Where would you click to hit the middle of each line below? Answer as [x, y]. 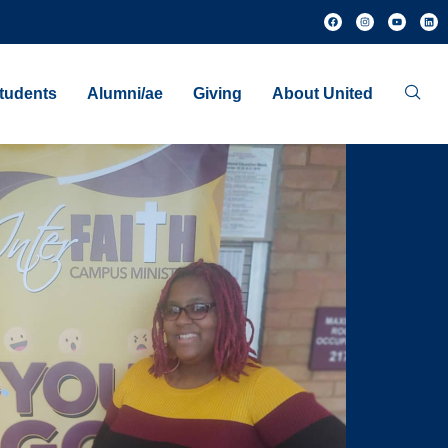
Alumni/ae [124, 93]
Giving [217, 93]
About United [322, 93]
